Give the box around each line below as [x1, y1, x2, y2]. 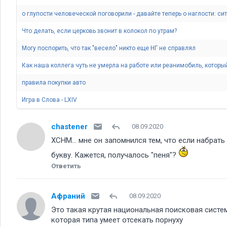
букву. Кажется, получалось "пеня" [51, 150, 178, 160]
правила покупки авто [22, 79, 86, 86]
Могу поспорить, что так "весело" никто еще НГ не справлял [22, 45, 196, 52]
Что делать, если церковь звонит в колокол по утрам [22, 27, 177, 34]
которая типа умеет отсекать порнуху [51, 215, 183, 224]
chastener [51, 122, 88, 131]
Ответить [51, 162, 81, 170]
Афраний [51, 191, 85, 201]
